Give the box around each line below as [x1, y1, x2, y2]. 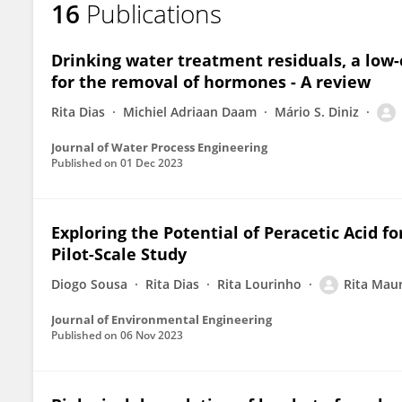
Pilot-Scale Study [51, 243, 187, 265]
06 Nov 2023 [120, 328, 183, 343]
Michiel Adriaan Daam [123, 103, 257, 120]
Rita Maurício [65, 21, 144, 37]
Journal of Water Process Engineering [51, 139, 267, 155]
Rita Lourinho [217, 275, 301, 293]
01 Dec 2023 [120, 155, 183, 170]
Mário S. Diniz [275, 103, 359, 120]
